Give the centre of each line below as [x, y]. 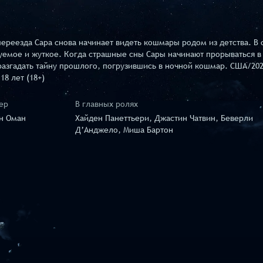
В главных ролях [107, 104]
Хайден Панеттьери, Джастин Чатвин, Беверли [164, 118]
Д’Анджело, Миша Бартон [124, 130]
